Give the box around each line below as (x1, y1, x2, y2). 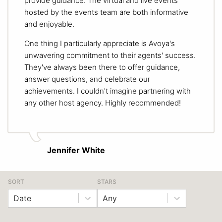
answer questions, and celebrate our (24, 74, 150, 84)
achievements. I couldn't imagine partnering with (24, 86, 191, 96)
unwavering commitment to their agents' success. (24, 50, 196, 60)
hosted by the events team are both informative (24, 7, 188, 17)
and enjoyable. (24, 19, 74, 29)
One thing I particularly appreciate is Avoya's (24, 38, 175, 48)
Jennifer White (47, 145, 105, 155)
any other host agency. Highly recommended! (24, 98, 181, 108)
